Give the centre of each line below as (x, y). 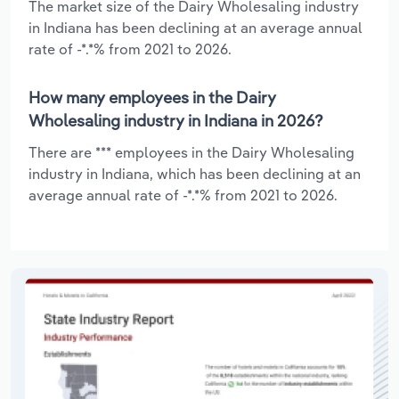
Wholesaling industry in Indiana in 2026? (176, 120)
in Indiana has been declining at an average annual (195, 27)
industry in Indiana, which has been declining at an (195, 173)
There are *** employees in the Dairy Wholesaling (191, 152)
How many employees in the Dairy (152, 97)
